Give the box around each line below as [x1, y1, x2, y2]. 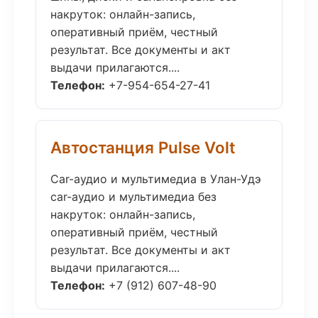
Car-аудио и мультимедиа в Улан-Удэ [50, 172, 261, 186]
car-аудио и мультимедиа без [50, 190, 216, 204]
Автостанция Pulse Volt [50, 138, 236, 157]
